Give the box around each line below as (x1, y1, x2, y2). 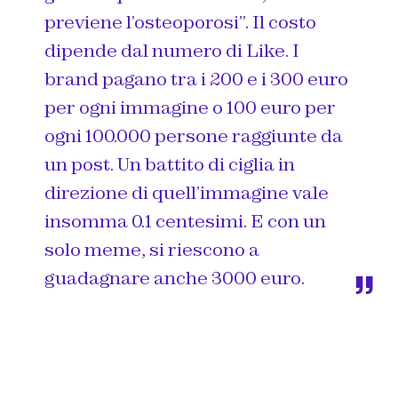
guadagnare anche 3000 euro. (44, 266, 305, 290)
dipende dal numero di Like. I (44, 38, 299, 62)
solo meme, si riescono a (44, 237, 259, 261)
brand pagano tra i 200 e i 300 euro (44, 67, 348, 91)
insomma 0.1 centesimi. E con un (44, 209, 326, 233)
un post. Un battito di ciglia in (44, 152, 295, 176)
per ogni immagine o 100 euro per (44, 95, 336, 119)
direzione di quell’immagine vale (44, 180, 329, 204)
